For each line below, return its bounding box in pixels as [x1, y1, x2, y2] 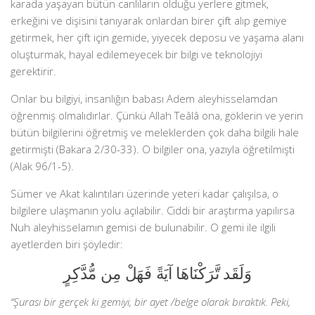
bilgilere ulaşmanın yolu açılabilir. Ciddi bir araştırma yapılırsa [11, 203, 295, 217]
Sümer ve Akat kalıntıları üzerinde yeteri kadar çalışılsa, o [11, 186, 278, 200]
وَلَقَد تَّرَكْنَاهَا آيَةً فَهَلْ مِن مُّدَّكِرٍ [63, 262, 252, 284]
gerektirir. [11, 64, 56, 78]
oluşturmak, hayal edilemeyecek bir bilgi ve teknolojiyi [11, 47, 262, 61]
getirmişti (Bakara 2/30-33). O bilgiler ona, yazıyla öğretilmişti [11, 142, 295, 156]
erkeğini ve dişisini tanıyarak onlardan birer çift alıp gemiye [11, 13, 287, 27]
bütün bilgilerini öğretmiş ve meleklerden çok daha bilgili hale [11, 125, 299, 139]
